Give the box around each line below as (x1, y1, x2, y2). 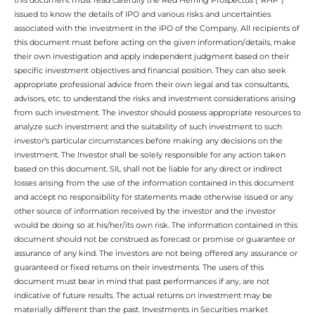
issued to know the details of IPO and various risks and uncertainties (14, 8, 271, 19)
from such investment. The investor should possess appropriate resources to (14, 107, 301, 117)
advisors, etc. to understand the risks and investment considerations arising (14, 93, 296, 103)
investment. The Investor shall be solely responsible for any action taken (14, 149, 285, 160)
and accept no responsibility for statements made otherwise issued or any (14, 191, 293, 202)
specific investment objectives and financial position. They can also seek (14, 65, 286, 75)
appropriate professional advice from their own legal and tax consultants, (14, 79, 289, 89)
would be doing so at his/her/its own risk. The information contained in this (14, 219, 297, 230)
